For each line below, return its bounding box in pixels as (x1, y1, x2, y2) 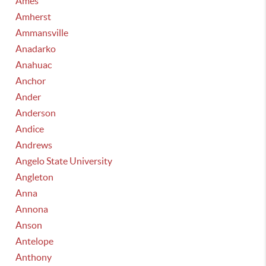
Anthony (15, 252, 52, 262)
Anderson (15, 107, 56, 118)
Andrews (15, 140, 53, 150)
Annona (15, 204, 49, 214)
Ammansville (15, 27, 69, 38)
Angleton (15, 172, 54, 182)
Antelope (15, 236, 54, 246)
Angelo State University (15, 156, 113, 166)
